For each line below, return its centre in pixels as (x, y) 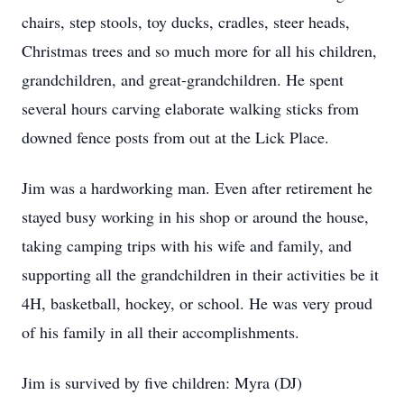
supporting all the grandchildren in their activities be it (200, 274)
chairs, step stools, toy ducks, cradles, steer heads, (186, 22)
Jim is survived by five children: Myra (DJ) (162, 382)
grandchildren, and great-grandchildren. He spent (183, 79)
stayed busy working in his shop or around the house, (195, 216)
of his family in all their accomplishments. (161, 332)
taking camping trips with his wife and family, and (187, 245)
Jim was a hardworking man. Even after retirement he (197, 188)
